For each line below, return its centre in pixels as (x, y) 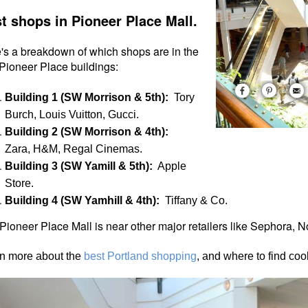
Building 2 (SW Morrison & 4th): (88, 131)
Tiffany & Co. (194, 200)
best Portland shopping (140, 256)
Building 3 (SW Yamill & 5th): (80, 166)
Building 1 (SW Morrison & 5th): (88, 97)
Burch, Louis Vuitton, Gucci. (72, 114)
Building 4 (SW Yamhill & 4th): (82, 200)
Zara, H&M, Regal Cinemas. (74, 148)
